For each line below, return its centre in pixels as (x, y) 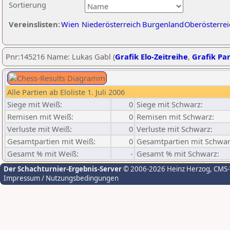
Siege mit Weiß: (35, 104)
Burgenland (163, 24)
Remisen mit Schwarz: (175, 117)
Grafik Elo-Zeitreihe (151, 56)
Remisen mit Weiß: (40, 117)
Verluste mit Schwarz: (175, 129)
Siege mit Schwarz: (170, 104)
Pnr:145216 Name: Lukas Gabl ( (60, 56)
